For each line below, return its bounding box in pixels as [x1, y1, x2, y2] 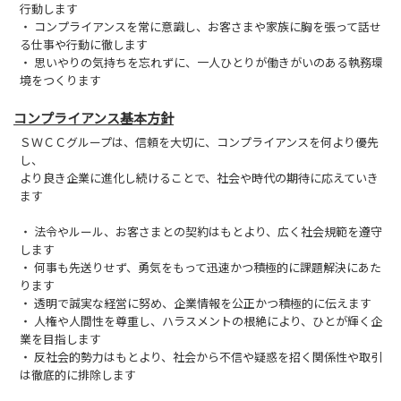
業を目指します [20, 329, 101, 347]
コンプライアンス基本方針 [13, 107, 174, 127]
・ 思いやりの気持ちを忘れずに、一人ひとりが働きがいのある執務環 [20, 53, 383, 71]
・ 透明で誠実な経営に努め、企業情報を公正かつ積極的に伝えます [20, 294, 371, 311]
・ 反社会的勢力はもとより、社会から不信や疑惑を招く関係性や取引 [20, 347, 382, 365]
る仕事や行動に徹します [20, 35, 148, 53]
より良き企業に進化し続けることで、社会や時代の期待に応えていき [20, 168, 379, 186]
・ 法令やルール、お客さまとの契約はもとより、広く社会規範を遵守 [20, 222, 382, 240]
